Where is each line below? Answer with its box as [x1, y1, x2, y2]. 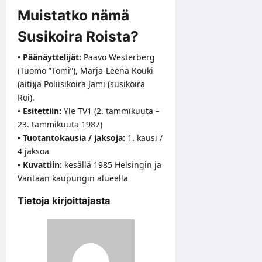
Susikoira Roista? [18, 27, 139, 45]
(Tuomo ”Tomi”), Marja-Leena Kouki [18, 64, 153, 76]
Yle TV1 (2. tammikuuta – [64, 105, 160, 116]
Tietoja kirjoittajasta [18, 194, 111, 206]
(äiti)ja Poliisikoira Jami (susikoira [18, 78, 145, 89]
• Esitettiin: [18, 105, 64, 116]
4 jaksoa [18, 145, 49, 157]
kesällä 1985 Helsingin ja [64, 158, 161, 170]
